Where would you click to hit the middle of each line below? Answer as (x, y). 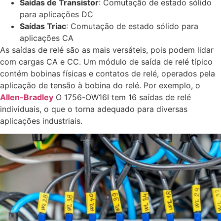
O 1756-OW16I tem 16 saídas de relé (122, 97)
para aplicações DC (56, 14)
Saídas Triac (43, 26)
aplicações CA (47, 38)
